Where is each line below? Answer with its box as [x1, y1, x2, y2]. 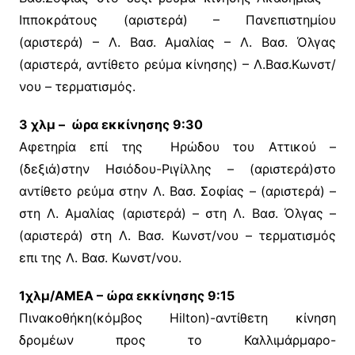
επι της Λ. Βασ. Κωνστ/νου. [18, 250, 181, 266]
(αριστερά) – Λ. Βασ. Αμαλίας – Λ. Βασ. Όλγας [18, 34, 337, 51]
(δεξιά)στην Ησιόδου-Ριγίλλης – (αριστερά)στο [18, 161, 337, 177]
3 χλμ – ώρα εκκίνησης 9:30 [18, 116, 203, 133]
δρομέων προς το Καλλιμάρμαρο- [18, 332, 337, 349]
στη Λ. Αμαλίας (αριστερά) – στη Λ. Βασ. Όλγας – [18, 205, 337, 222]
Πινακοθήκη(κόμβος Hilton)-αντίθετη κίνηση [18, 310, 337, 326]
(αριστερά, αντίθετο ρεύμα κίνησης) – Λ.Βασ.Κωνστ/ [18, 56, 337, 73]
